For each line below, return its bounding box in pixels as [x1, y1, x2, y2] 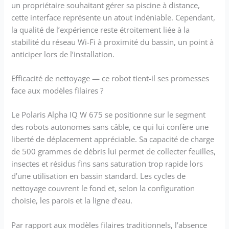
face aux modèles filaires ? [11, 85, 104, 96]
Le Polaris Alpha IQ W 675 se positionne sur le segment [11, 109, 206, 120]
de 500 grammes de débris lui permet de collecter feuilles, [11, 146, 216, 157]
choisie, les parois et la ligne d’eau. [11, 195, 133, 206]
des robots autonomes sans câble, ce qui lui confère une [11, 122, 209, 132]
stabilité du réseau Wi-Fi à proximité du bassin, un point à [11, 36, 214, 47]
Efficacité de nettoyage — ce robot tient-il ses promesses [11, 73, 210, 83]
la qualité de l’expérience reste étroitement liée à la [11, 24, 190, 35]
